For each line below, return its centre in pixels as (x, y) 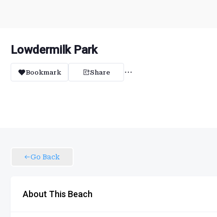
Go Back (45, 157)
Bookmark (43, 72)
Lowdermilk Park (54, 50)
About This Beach (58, 194)
